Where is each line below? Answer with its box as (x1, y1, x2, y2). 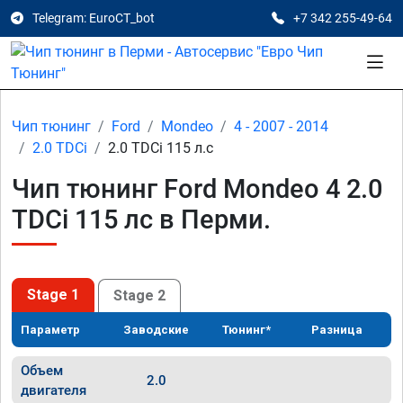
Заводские (123, 323, 190, 336)
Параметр (21, 323, 80, 336)
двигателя (21, 382, 86, 399)
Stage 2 (113, 286, 166, 304)
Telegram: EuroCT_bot (32, 11, 155, 25)
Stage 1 (27, 286, 79, 303)
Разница (311, 323, 363, 336)
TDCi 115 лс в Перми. (12, 204, 271, 235)
